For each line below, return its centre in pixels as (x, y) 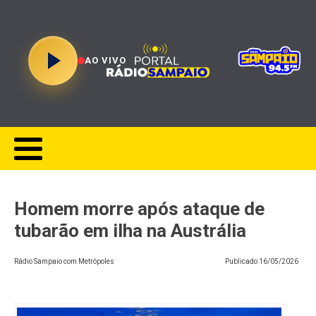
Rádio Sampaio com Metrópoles (64, 261)
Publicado (242, 261)
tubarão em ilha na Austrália (130, 231)
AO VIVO (105, 60)
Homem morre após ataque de (139, 209)
